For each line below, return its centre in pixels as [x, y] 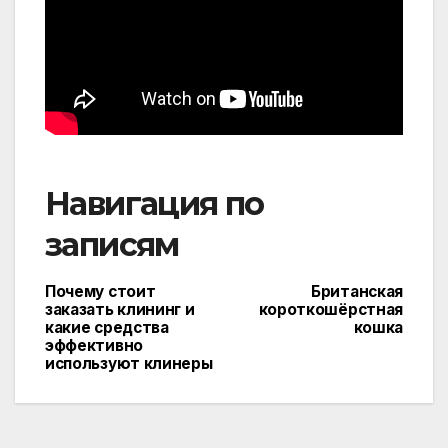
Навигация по [154, 203]
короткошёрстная [330, 309]
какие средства [107, 327]
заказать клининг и [120, 309]
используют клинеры [129, 363]
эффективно [94, 345]
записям [112, 244]
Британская [357, 291]
